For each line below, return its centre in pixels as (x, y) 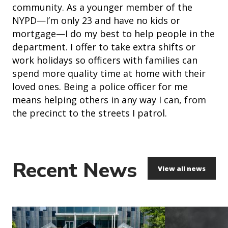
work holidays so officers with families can (105, 60)
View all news (182, 168)
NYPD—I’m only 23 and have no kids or (96, 21)
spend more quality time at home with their (109, 74)
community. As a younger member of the (102, 7)
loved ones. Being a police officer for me (100, 87)
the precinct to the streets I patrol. (91, 113)
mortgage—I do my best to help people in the (113, 34)
